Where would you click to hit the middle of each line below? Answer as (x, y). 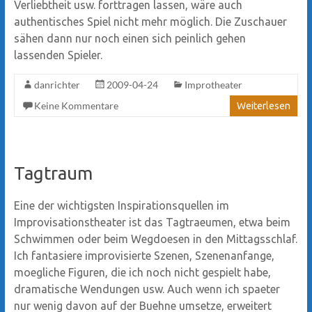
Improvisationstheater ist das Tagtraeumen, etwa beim (152, 222)
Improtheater (213, 84)
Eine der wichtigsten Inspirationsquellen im (121, 205)
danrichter (57, 84)
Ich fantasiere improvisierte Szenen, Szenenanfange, (144, 255)
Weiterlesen (264, 106)
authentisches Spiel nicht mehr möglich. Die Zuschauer (150, 21)
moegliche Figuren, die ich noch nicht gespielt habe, (142, 272)
